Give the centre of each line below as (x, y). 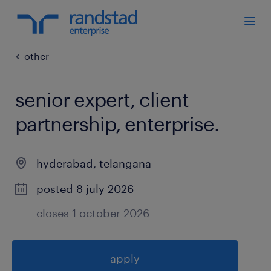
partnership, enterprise (115, 124)
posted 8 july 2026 (85, 189)
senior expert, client (102, 100)
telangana (125, 163)
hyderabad (65, 163)
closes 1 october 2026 (93, 213)
